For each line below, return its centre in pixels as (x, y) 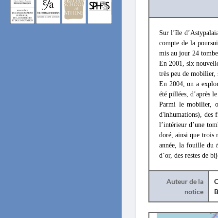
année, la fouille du (188, 145)
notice (194, 191)
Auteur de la (185, 181)
